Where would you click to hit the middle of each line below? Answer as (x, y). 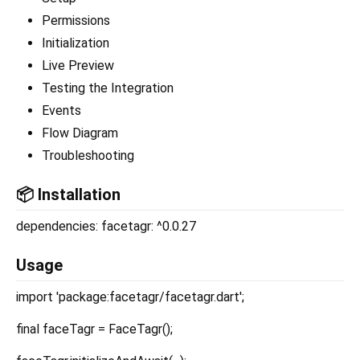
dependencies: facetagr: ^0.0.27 (106, 227)
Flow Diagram (80, 133)
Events (61, 111)
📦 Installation (68, 195)
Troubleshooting (88, 156)
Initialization (76, 43)
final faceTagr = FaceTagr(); (94, 329)
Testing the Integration (108, 88)
